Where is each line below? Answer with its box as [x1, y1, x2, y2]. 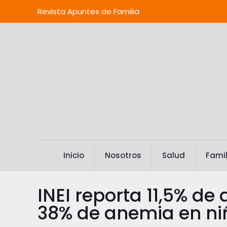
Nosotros [104, 150, 141, 161]
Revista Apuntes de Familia [37, 6, 140, 17]
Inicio [63, 150, 84, 161]
